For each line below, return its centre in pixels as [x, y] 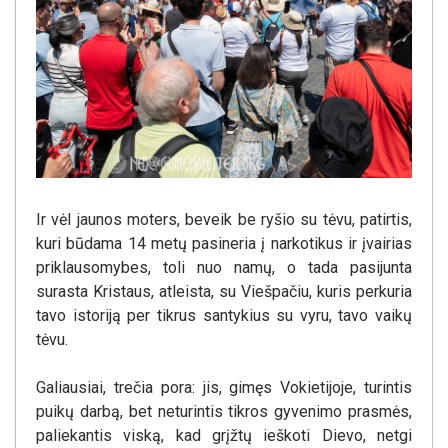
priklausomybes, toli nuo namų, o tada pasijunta [224, 268]
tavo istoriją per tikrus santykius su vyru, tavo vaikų [224, 316]
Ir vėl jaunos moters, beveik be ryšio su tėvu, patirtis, [224, 220]
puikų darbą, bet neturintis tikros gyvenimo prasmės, [224, 412]
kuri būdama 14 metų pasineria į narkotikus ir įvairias [224, 244]
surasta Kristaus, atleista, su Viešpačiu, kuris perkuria [224, 292]
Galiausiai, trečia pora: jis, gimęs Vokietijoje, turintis [224, 388]
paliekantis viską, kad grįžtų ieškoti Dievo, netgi [224, 436]
